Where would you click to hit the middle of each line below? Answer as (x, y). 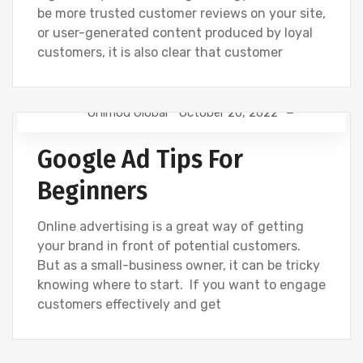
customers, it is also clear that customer (160, 52)
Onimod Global (127, 113)
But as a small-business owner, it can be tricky (179, 265)
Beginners (92, 191)
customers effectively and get (129, 304)
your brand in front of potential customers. (169, 246)
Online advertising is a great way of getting (171, 226)
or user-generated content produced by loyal (175, 33)
